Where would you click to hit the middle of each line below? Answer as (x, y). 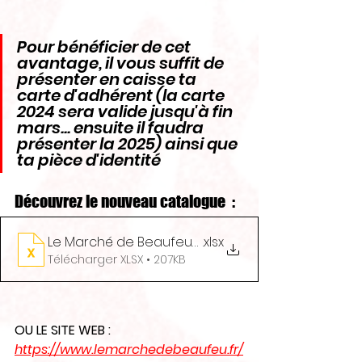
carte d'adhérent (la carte (122, 95)
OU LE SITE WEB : (64, 330)
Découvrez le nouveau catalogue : (125, 201)
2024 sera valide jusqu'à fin (126, 112)
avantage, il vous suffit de (122, 63)
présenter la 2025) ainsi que (129, 144)
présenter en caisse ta (108, 79)
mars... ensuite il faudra (112, 128)
